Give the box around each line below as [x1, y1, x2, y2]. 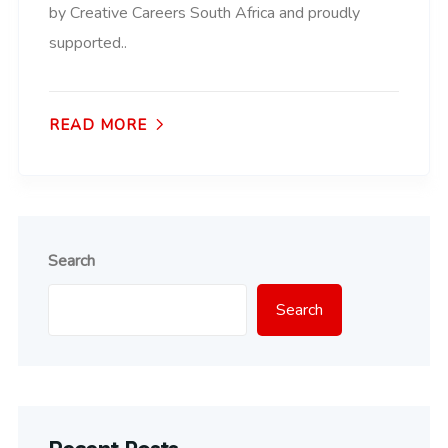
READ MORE [49, 115, 147, 136]
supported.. [49, 32, 127, 55]
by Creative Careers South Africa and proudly [49, 2, 360, 25]
